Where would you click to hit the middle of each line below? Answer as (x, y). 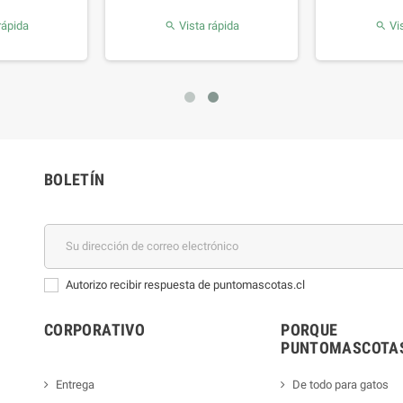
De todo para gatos (341, 384)
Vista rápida (207, 25)
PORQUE (309, 329)
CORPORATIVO (94, 329)
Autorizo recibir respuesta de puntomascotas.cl (185, 284)
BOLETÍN (75, 179)
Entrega (75, 384)
